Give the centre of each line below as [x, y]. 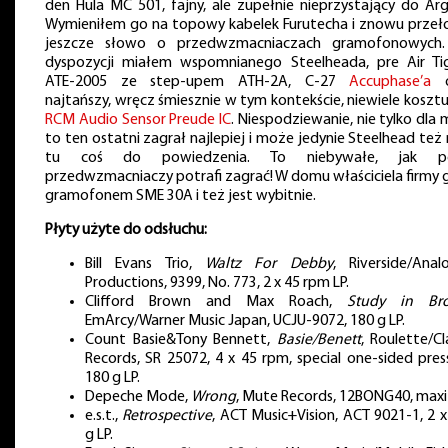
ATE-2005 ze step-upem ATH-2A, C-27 [197, 82]
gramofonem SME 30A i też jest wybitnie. [180, 196]
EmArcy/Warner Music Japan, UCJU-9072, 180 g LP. [245, 320]
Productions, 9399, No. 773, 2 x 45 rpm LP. [217, 282]
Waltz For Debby [269, 263]
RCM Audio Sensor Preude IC [138, 120]
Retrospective [167, 415]
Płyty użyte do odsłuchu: [126, 229]
